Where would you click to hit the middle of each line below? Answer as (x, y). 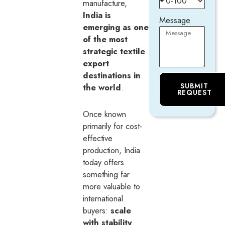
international (103, 198)
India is (97, 15)
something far (106, 174)
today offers (104, 162)
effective (98, 138)
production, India (112, 150)
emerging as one (116, 27)
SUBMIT (195, 86)
